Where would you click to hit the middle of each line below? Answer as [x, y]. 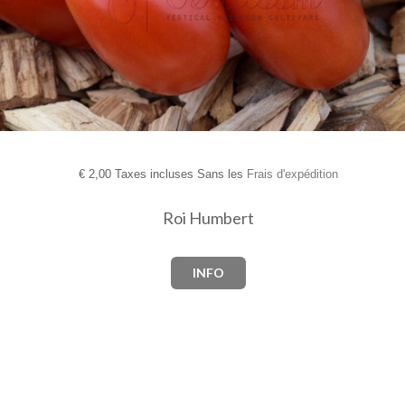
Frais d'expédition [292, 174]
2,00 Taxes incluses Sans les [165, 174]
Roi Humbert [208, 218]
